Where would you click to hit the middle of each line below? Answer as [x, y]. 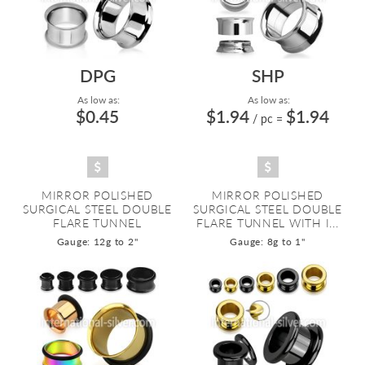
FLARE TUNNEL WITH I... [268, 223]
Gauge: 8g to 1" [268, 242]
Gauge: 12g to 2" [97, 242]
